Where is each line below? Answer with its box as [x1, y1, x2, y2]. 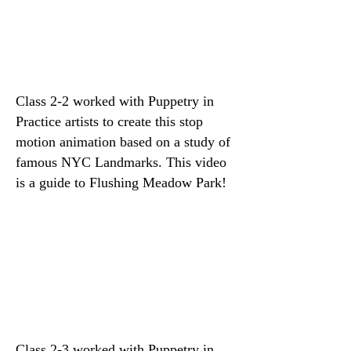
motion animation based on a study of [16, 134, 230, 150]
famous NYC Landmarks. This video [16, 154, 226, 170]
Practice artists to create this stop [16, 114, 203, 129]
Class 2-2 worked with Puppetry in [16, 93, 214, 109]
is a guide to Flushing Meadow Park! [16, 175, 226, 190]
